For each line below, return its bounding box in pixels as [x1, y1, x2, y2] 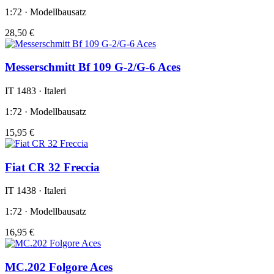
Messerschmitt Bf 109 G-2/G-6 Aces [5, 61, 180, 74]
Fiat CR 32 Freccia [5, 160, 100, 174]
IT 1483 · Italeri [5, 85, 66, 96]
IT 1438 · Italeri [5, 185, 66, 196]
